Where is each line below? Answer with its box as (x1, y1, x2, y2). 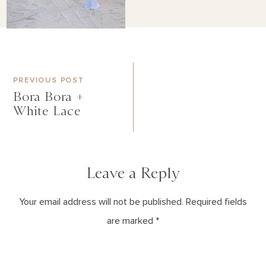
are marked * (107, 216, 159, 226)
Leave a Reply (86, 164, 180, 182)
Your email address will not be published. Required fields (19, 197, 247, 207)
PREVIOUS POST (13, 77, 84, 84)
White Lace (13, 103, 81, 118)
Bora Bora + (13, 89, 84, 104)
